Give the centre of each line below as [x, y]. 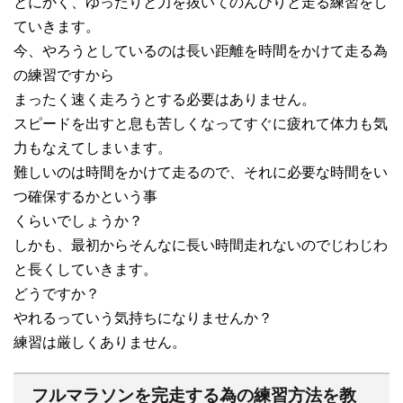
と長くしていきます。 [85, 269]
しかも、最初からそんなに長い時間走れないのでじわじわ [201, 245]
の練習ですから [64, 75]
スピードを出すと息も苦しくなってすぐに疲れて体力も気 [201, 123]
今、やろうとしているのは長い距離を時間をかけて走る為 [201, 50]
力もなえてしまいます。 [93, 148]
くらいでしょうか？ [78, 220]
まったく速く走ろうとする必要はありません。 [165, 99]
